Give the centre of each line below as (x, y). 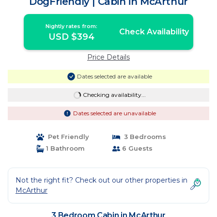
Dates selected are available (114, 76)
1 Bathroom (64, 148)
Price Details (108, 57)
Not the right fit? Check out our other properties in (101, 180)
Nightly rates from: (72, 26)
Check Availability (154, 32)
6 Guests (136, 148)
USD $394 (72, 37)
